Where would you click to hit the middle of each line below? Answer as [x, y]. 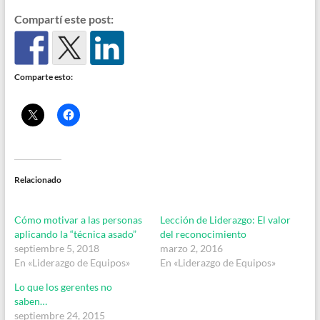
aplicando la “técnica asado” [75, 234]
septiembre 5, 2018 [56, 249]
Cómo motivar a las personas [78, 220]
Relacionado [37, 180]
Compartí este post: [64, 19]
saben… [30, 301]
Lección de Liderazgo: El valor [225, 220]
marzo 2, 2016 [191, 249]
